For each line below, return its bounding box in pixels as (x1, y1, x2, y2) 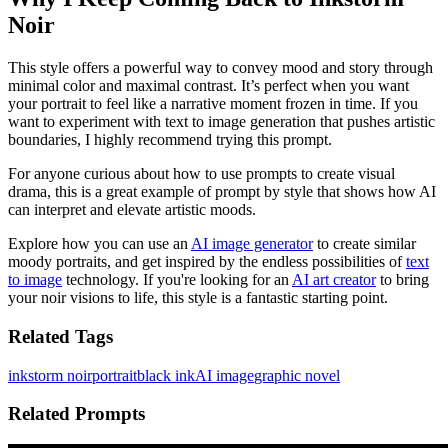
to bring (376, 271, 429, 289)
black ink (137, 366, 195, 384)
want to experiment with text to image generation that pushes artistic (8, 113, 435, 131)
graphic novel (254, 366, 340, 384)
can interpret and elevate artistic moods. (8, 201, 256, 219)
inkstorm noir (8, 366, 92, 384)
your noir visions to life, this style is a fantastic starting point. (8, 289, 388, 307)
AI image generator (191, 235, 313, 253)
